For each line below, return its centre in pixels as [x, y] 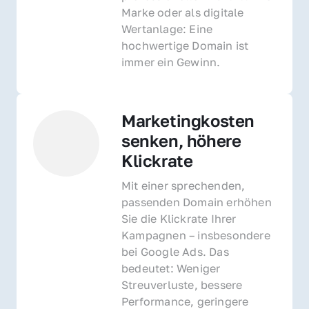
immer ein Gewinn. [171, 62]
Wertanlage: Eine [167, 29]
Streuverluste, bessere [182, 285]
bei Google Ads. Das [175, 251]
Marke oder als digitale [183, 12]
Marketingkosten [188, 120]
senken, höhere [181, 140]
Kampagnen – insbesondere [196, 235]
